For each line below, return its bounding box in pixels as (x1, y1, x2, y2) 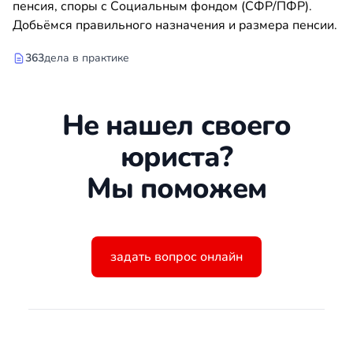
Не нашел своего (61, 106, 292, 145)
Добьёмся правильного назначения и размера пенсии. (13, 17, 337, 34)
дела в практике (44, 50, 129, 65)
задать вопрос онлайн (110, 248, 243, 266)
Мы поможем (86, 169, 267, 208)
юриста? (120, 138, 233, 176)
